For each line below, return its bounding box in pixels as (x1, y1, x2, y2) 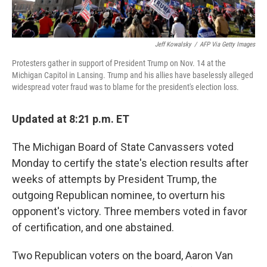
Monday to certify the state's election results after (12, 157, 249, 170)
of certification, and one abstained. (12, 221, 174, 234)
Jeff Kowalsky (155, 41, 191, 49)
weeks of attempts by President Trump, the (12, 173, 217, 186)
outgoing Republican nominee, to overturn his (12, 189, 225, 202)
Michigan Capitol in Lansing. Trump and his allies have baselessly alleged (12, 70, 253, 80)
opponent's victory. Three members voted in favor (12, 205, 247, 218)
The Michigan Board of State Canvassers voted (12, 141, 234, 154)
